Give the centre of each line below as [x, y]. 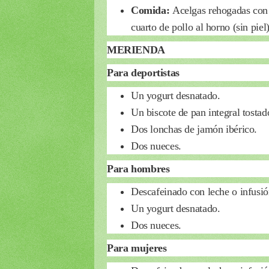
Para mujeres [137, 248]
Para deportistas [143, 72]
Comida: [152, 10]
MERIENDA [136, 50]
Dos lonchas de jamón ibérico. [194, 129]
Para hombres [138, 168]
